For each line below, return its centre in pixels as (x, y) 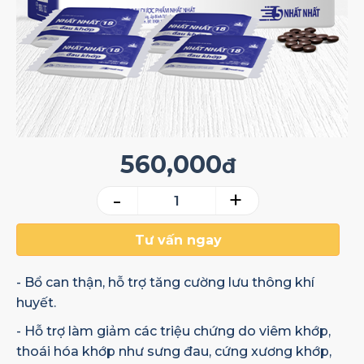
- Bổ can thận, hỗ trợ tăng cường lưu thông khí (165, 282)
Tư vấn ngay (178, 240)
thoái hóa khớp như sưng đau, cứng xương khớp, (174, 351)
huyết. (36, 303)
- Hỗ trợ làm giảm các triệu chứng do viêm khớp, (173, 331)
